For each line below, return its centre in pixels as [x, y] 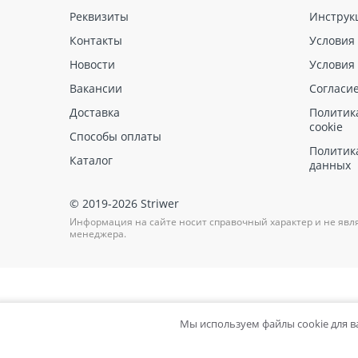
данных [330, 165]
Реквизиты [99, 17]
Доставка [95, 113]
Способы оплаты [115, 137]
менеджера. [98, 234]
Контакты [96, 41]
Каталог [91, 161]
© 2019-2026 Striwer [124, 204]
